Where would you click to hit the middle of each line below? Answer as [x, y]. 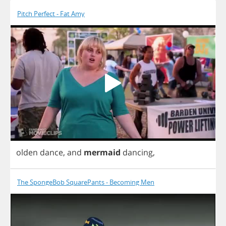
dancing [138, 152]
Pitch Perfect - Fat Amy [51, 14]
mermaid [102, 152]
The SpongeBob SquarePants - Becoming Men [86, 182]
